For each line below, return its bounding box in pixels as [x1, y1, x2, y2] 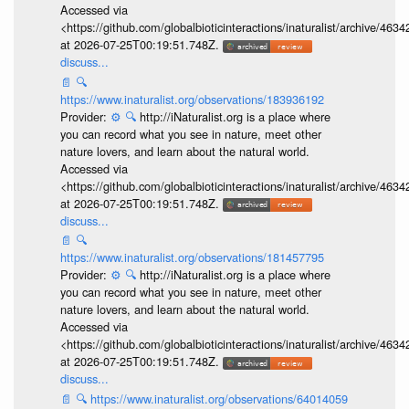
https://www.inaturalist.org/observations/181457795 [59, 248, 324, 267]
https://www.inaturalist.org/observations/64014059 [89, 389, 348, 407]
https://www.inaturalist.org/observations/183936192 [59, 89, 324, 108]
